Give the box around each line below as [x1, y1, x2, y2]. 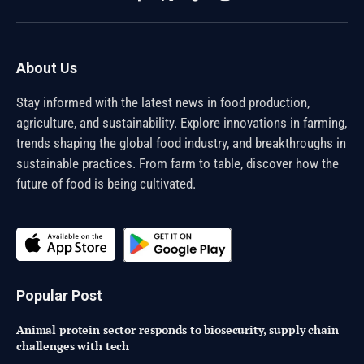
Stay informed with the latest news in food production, [16, 93, 310, 110]
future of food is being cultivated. [16, 175, 196, 192]
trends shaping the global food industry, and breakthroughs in [16, 134, 346, 151]
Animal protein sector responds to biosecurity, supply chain [16, 322, 339, 338]
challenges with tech [16, 338, 130, 354]
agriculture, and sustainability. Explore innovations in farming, [16, 114, 347, 131]
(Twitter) [166, 11, 211, 28]
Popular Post [16, 287, 102, 305]
